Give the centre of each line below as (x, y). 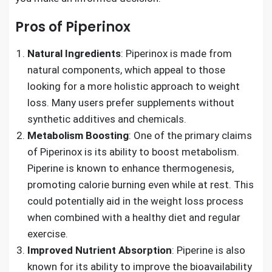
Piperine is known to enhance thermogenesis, (131, 168)
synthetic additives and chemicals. (107, 119)
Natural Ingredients (74, 53)
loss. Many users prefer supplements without (131, 102)
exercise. (48, 233)
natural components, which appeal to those (126, 70)
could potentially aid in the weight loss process (135, 201)
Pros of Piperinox (73, 27)
